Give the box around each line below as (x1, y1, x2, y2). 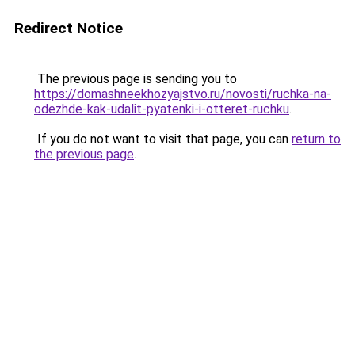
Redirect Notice (14, 19, 123, 37)
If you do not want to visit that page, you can (34, 132, 292, 147)
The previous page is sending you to (34, 71, 237, 86)
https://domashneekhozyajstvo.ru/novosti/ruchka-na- (34, 86, 331, 101)
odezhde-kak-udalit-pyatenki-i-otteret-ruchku (34, 101, 289, 116)
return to (292, 132, 341, 147)
